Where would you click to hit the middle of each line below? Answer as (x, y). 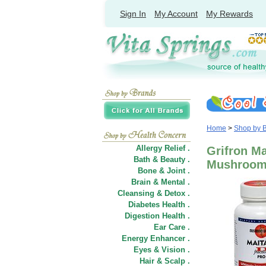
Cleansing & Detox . (154, 193)
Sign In (133, 14)
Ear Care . (172, 227)
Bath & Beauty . (162, 159)
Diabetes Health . (159, 205)
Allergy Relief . (163, 148)
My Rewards (229, 14)
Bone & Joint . (164, 171)
